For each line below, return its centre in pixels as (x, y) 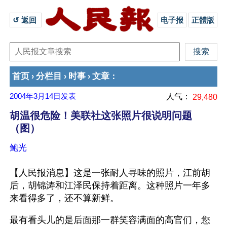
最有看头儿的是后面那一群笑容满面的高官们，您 (110, 220)
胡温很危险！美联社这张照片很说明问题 (101, 116)
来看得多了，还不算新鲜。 (64, 198)
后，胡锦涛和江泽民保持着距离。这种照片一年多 (110, 185)
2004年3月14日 (35, 96)
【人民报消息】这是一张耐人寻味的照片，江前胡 (110, 173)
